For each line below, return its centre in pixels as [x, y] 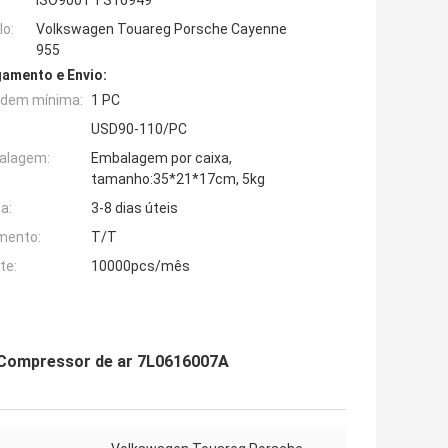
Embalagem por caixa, [161, 158]
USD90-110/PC [139, 129]
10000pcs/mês [140, 266]
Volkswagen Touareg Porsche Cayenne [161, 29]
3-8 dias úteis [134, 208]
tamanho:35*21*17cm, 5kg [178, 179]
